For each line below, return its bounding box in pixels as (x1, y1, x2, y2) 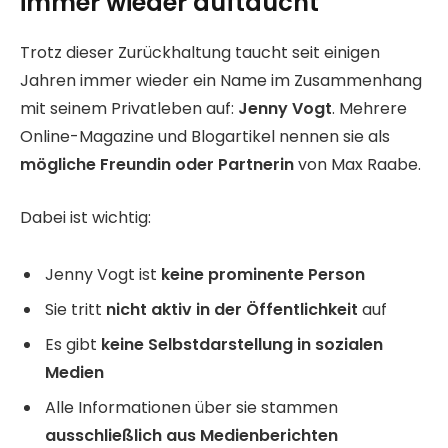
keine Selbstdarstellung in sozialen (101, 332, 383, 356)
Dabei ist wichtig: (20, 205, 151, 229)
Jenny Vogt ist (45, 262, 161, 286)
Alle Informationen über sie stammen (45, 395, 338, 419)
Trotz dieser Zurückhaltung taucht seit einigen (20, 41, 380, 65)
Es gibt (45, 332, 101, 356)
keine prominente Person (161, 262, 365, 286)
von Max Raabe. (294, 153, 421, 177)
